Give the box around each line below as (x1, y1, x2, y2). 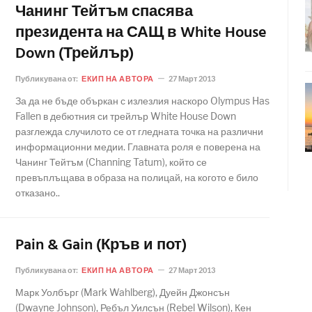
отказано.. (15, 187, 60, 198)
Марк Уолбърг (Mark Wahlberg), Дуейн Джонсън (15, 286, 230, 298)
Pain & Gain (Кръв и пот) (15, 233, 187, 258)
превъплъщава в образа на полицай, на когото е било (15, 171, 258, 183)
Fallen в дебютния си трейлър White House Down (15, 110, 236, 122)
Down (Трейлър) (15, 42, 134, 66)
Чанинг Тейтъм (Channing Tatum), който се (15, 156, 207, 168)
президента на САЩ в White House (15, 21, 267, 45)
